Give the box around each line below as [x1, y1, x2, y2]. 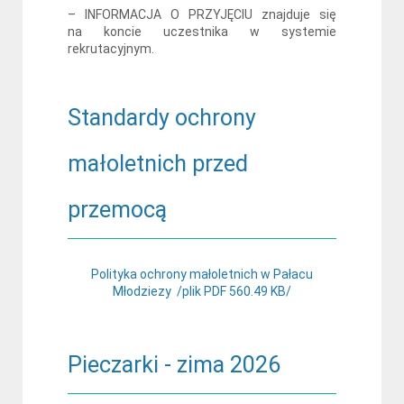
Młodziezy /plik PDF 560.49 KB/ [113, 284, 291, 298]
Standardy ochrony [68, 105, 256, 131]
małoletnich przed [68, 151, 248, 177]
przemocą [68, 197, 167, 223]
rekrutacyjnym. [68, 41, 154, 56]
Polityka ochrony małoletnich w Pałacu [91, 267, 313, 281]
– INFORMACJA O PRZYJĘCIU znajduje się [68, 7, 336, 22]
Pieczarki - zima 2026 [68, 352, 280, 378]
